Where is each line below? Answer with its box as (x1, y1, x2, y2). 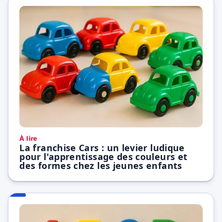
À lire (19, 134, 38, 142)
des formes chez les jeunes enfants (19, 159, 182, 171)
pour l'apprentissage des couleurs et (19, 150, 188, 163)
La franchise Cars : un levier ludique (19, 141, 185, 154)
